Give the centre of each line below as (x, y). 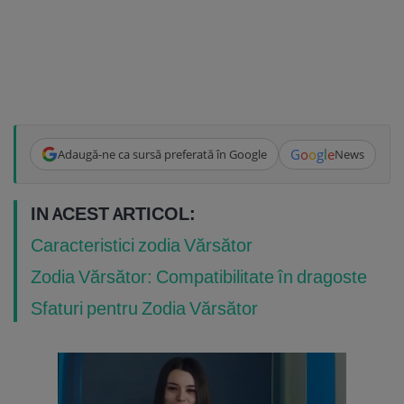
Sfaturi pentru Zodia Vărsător (144, 308)
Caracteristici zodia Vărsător (142, 245)
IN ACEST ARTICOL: (113, 214)
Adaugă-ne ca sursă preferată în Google (162, 154)
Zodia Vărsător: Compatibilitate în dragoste (199, 277)
